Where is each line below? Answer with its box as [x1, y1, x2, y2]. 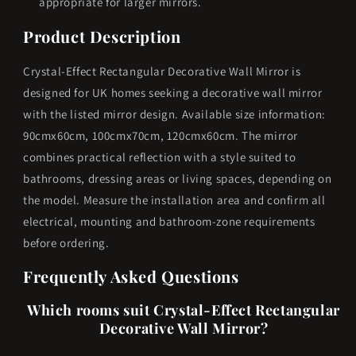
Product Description [23, 25, 181, 47]
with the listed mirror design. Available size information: [23, 106, 326, 122]
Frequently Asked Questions [23, 265, 239, 288]
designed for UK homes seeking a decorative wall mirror [23, 84, 323, 100]
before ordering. [23, 234, 110, 250]
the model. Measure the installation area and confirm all [23, 192, 326, 207]
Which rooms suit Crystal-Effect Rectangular [27, 300, 340, 320]
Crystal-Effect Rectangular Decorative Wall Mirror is [23, 63, 301, 79]
